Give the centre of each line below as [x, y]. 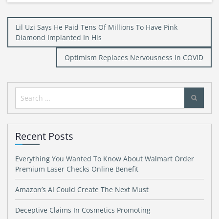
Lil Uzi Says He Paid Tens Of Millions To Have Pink [97, 27]
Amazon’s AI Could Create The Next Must [82, 189]
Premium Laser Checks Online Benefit [77, 169]
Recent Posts [44, 136]
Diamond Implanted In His [59, 37]
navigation [31, 39]
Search [29, 94]
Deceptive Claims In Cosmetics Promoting [83, 210]
